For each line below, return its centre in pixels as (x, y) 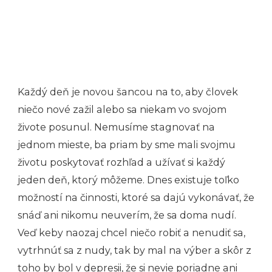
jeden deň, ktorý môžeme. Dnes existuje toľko (128, 180)
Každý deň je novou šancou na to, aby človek (128, 92)
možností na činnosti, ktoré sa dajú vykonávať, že (136, 198)
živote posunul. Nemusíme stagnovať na (116, 127)
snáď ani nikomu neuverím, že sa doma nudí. (127, 216)
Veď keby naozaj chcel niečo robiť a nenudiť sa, (131, 233)
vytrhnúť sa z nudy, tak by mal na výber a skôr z (134, 251)
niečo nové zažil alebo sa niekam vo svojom (122, 110)
